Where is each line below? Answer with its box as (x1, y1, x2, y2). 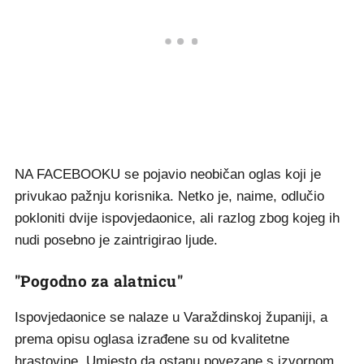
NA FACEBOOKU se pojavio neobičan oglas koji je (15, 167, 321, 182)
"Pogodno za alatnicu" (15, 271, 183, 291)
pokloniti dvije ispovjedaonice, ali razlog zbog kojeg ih (15, 210, 340, 226)
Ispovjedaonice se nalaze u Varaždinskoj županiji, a (15, 310, 327, 325)
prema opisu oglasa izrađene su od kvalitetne (15, 331, 289, 347)
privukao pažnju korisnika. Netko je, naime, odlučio (15, 188, 324, 204)
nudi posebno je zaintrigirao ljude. (15, 232, 218, 248)
